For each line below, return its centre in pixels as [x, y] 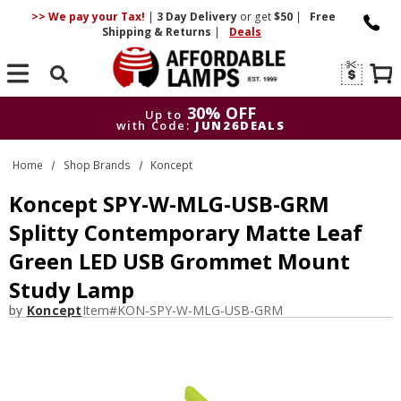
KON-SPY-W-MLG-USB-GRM [200, 310]
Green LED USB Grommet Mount [179, 261]
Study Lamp [72, 290]
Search [60, 98]
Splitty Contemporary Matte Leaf [186, 233]
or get [255, 17]
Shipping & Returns [158, 32]
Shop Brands [97, 165]
